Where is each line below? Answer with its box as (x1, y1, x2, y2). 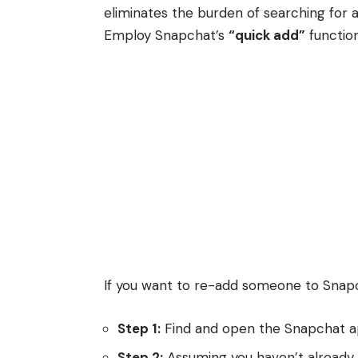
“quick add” (229, 26, 305, 44)
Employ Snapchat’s (104, 26, 229, 44)
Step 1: (117, 319, 161, 337)
